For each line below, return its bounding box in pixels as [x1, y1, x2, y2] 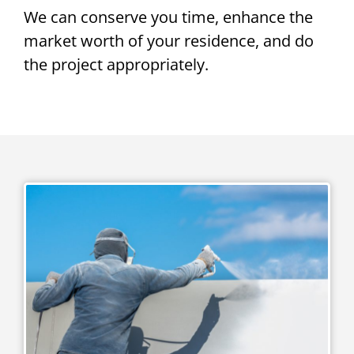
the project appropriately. [24, 54, 209, 76]
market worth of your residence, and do [24, 30, 314, 52]
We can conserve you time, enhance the [24, 6, 313, 28]
